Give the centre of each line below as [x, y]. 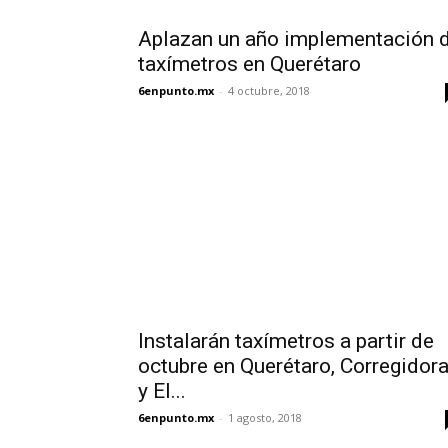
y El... [162, 391]
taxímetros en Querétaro [249, 64]
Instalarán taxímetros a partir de [286, 341]
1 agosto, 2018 [265, 417]
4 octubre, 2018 [269, 90]
